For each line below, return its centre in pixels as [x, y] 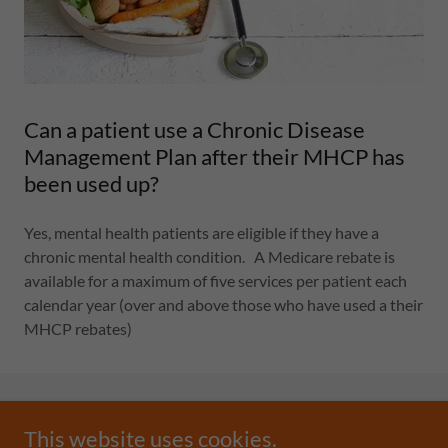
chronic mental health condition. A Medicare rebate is [209, 256]
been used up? [91, 183]
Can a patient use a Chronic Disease [194, 129]
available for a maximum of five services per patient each [215, 280]
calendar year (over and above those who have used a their [223, 304]
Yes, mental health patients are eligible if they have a [201, 232]
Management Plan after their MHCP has [214, 156]
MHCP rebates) [78, 328]
